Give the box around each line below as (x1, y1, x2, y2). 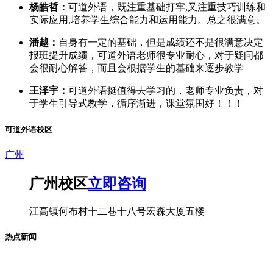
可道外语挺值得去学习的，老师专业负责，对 (68, 85, 263, 96)
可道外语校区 (5, 124, 52, 134)
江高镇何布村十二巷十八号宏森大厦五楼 (29, 205, 205, 216)
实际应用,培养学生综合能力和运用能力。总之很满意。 (29, 15, 266, 26)
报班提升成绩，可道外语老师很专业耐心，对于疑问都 (29, 50, 263, 61)
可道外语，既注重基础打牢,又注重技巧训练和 (68, 2, 266, 13)
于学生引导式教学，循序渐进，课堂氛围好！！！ (29, 98, 244, 109)
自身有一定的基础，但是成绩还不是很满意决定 (58, 37, 263, 48)
